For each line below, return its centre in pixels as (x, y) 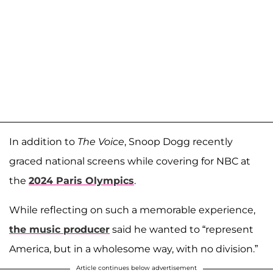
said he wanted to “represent (182, 230)
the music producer (59, 230)
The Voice (101, 142)
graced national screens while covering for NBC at (130, 161)
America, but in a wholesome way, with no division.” (133, 249)
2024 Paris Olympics (81, 181)
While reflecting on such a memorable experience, (132, 210)
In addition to (43, 142)
